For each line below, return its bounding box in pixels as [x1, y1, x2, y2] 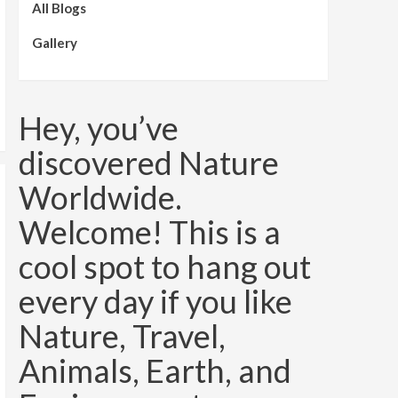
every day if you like [18, 282, 292, 322]
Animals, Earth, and [18, 351, 291, 391]
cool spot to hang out [18, 247, 311, 287]
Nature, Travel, [18, 316, 226, 356]
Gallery [31, 35, 77, 52]
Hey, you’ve [18, 108, 179, 148]
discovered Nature [18, 143, 279, 183]
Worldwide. [18, 178, 182, 218]
